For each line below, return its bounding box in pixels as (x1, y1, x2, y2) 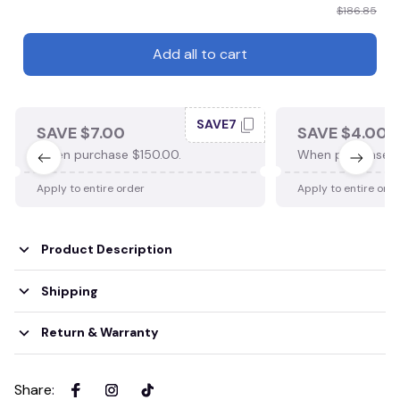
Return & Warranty (40, 324, 159, 341)
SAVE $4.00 (297, 121, 387, 144)
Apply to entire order (37, 180, 145, 196)
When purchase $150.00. (37, 146, 181, 162)
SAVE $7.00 (37, 121, 125, 144)
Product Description (40, 241, 172, 258)
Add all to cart (153, 45, 247, 64)
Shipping (40, 282, 98, 299)
